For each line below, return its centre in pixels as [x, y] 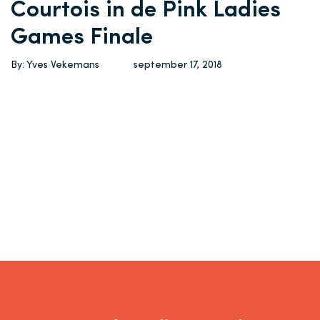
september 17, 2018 [178, 65]
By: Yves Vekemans [55, 65]
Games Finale [82, 38]
